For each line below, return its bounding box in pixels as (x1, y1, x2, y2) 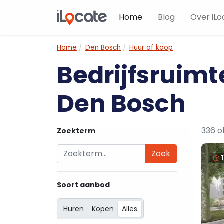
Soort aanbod (57, 180, 110, 190)
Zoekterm (57, 126, 95, 136)
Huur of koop (129, 43, 173, 52)
